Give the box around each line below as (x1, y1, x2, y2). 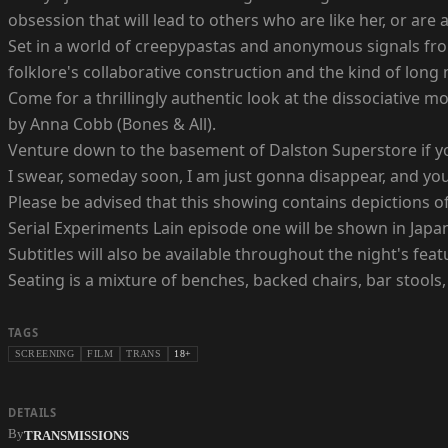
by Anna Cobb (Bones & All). (8, 113, 216, 136)
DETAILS (8, 405, 58, 421)
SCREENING (14, 348, 75, 360)
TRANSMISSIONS (24, 428, 129, 443)
